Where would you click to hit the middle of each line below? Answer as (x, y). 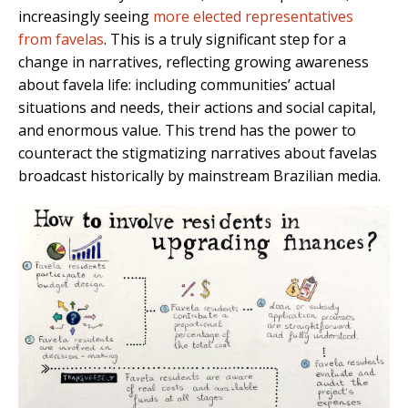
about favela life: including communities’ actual (177, 85)
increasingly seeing (86, 17)
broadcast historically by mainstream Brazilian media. (199, 176)
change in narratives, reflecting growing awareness (194, 62)
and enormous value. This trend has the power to (187, 131)
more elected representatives (253, 17)
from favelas (61, 40)
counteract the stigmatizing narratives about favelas (198, 153)
